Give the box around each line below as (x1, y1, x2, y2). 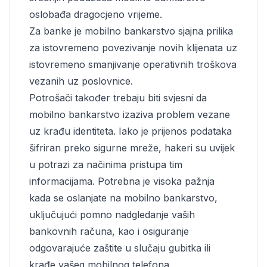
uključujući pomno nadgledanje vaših (29, 209, 195, 221)
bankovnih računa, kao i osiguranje (29, 225, 189, 237)
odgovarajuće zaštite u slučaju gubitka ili (29, 242, 210, 254)
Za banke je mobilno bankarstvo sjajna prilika (29, 25, 233, 37)
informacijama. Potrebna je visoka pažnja (29, 175, 215, 187)
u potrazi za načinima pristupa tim (29, 159, 182, 170)
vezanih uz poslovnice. (29, 75, 133, 87)
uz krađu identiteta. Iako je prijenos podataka (29, 125, 232, 137)
